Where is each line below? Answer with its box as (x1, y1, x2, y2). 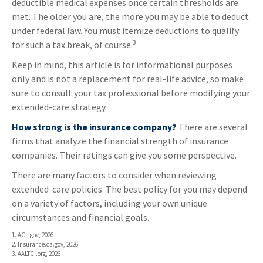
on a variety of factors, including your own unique (12, 197, 207, 210)
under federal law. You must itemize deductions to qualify (12, 25, 239, 37)
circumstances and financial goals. (12, 211, 149, 224)
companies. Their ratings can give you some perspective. (12, 149, 237, 161)
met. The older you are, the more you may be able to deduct (12, 11, 249, 23)
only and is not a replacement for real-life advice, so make (12, 73, 244, 85)
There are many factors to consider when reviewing (12, 169, 217, 181)
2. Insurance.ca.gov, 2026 (12, 240, 78, 249)
